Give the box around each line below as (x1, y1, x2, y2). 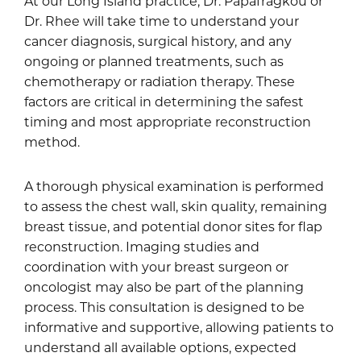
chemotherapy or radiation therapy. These (24, 73, 295, 89)
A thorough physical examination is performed (24, 177, 324, 194)
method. (24, 133, 80, 150)
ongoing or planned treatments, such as (24, 52, 284, 69)
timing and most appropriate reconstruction (24, 113, 311, 130)
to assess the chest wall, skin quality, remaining (24, 197, 327, 214)
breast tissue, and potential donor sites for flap (24, 218, 322, 234)
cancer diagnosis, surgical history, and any (24, 32, 292, 49)
